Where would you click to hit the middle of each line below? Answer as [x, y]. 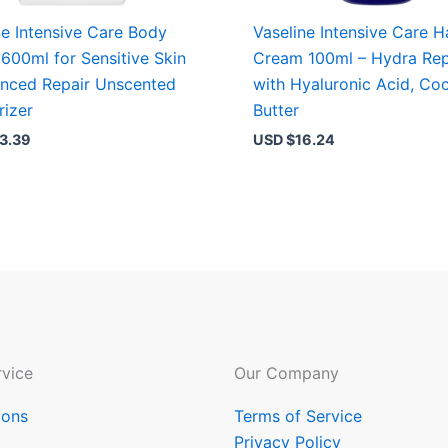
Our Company [286, 372]
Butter [276, 109]
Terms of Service [298, 415]
